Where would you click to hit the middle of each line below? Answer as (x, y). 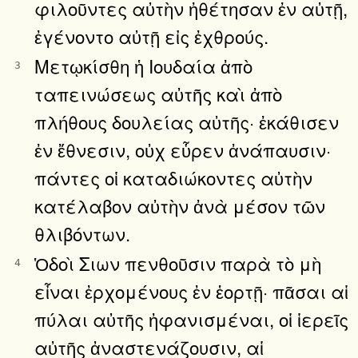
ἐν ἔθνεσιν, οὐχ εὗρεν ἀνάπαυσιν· (183, 149)
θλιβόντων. (82, 233)
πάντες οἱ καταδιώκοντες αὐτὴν (173, 177)
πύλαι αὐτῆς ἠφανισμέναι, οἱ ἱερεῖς (191, 318)
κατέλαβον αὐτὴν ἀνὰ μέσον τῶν (180, 205)
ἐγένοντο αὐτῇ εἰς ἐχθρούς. (151, 36)
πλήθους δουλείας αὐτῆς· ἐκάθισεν (187, 121)
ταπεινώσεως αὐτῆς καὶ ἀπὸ (158, 93)
